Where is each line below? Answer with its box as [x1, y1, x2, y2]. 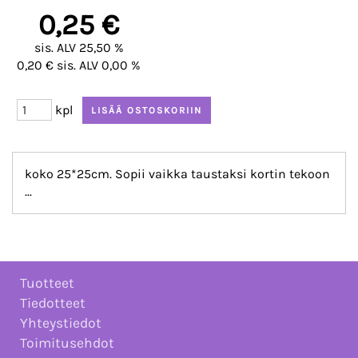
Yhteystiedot [20, 315, 101, 332]
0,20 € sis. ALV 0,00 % [17, 58, 141, 74]
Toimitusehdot [20, 335, 114, 352]
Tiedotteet [20, 295, 86, 312]
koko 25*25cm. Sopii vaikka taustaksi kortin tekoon [25, 166, 330, 182]
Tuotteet [20, 275, 74, 292]
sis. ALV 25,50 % [34, 40, 124, 56]
